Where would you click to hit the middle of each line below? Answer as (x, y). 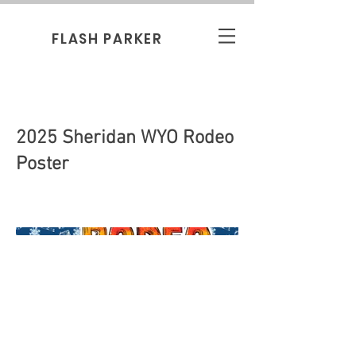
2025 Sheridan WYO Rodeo (125, 138)
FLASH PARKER (107, 39)
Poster (43, 164)
